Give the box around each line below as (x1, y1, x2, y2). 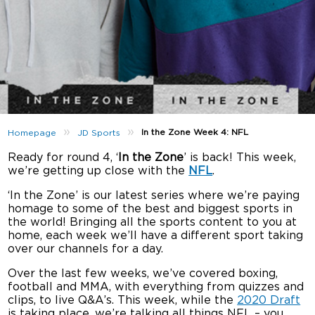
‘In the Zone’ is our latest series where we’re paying (8, 190, 300, 201)
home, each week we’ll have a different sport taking (8, 230, 304, 241)
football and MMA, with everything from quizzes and (8, 281, 304, 292)
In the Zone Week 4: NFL (141, 128, 249, 136)
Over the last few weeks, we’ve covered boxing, (8, 268, 278, 279)
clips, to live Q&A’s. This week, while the (8, 295, 238, 306)
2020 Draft (237, 295, 301, 306)
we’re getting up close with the (8, 165, 189, 176)
